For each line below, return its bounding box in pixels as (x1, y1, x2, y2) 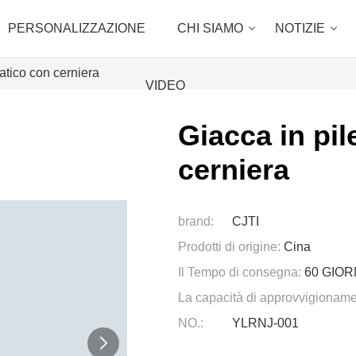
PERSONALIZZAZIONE (7, 21, 145, 35)
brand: (178, 215, 214, 228)
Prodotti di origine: (178, 240, 281, 253)
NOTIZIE (274, 21, 325, 35)
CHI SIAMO (176, 21, 243, 35)
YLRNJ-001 (232, 316, 299, 330)
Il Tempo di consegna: (178, 265, 301, 279)
